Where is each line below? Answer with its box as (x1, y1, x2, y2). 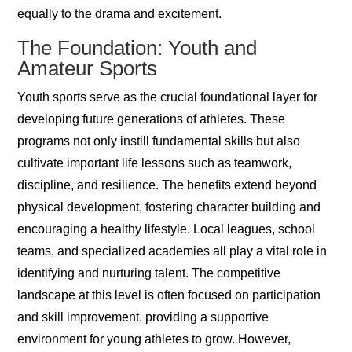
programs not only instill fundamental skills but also (17, 134, 301, 148)
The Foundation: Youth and (17, 36, 258, 60)
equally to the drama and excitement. (17, 7, 222, 21)
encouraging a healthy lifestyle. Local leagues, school (17, 222, 316, 236)
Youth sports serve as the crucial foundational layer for (17, 90, 318, 104)
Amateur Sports (17, 57, 158, 81)
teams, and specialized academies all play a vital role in (17, 244, 328, 258)
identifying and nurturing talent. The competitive (17, 266, 281, 280)
